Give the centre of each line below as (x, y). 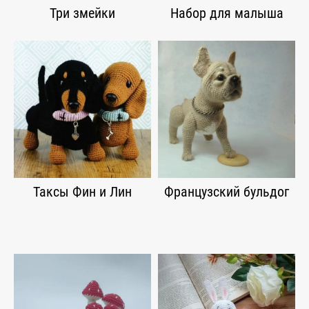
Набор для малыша (227, 13)
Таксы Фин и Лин (82, 192)
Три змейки (82, 13)
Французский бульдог (227, 192)
